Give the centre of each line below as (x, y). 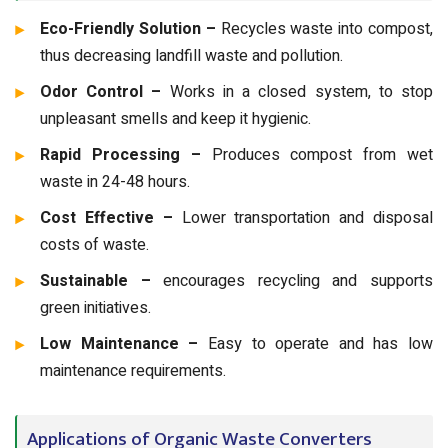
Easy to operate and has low (320, 343)
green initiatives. (95, 307)
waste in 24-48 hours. (115, 181)
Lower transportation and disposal (307, 217)
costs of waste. (94, 244)
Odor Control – (105, 91)
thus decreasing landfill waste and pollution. (191, 55)
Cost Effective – (111, 217)
